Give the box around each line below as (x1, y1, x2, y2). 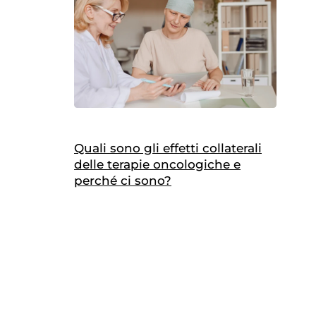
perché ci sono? (74, 174, 171, 188)
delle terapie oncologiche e (74, 157, 241, 172)
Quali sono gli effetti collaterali (74, 141, 262, 156)
